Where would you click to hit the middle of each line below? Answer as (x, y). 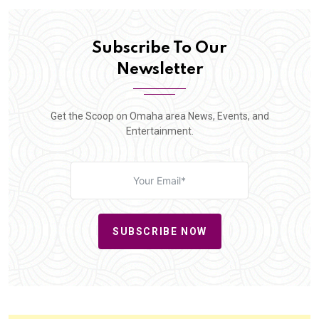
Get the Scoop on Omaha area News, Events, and (159, 116)
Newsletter (159, 70)
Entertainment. (159, 131)
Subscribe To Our (159, 49)
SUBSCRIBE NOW (159, 231)
